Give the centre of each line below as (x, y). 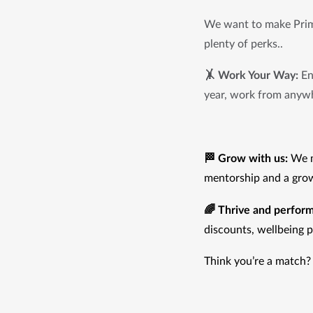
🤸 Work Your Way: (251, 75)
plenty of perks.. (243, 44)
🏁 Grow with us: (246, 159)
